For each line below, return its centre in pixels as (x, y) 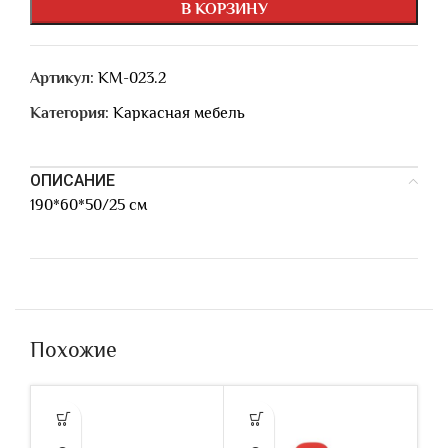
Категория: (69, 113)
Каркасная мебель (179, 113)
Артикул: (64, 78)
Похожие (73, 349)
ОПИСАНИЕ (72, 180)
